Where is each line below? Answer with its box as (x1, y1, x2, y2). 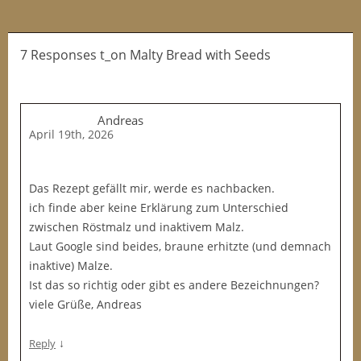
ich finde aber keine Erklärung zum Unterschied (29, 200, 288, 215)
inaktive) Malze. (29, 258, 113, 273)
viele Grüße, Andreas (29, 297, 142, 312)
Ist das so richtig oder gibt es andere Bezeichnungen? (29, 277, 319, 293)
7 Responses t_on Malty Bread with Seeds (20, 46, 271, 64)
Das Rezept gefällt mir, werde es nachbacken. (29, 180, 275, 196)
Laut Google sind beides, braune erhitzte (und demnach (29, 239, 331, 254)
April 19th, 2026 (29, 127, 114, 142)
